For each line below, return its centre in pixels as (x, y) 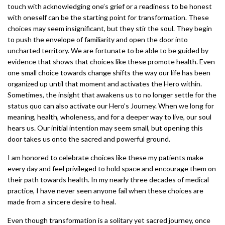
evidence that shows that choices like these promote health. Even (111, 62)
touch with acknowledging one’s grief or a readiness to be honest (110, 7)
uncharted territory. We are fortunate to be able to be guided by (108, 51)
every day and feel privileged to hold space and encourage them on (112, 169)
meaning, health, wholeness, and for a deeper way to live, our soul (109, 117)
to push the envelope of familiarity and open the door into (98, 40)
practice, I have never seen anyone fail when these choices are (105, 191)
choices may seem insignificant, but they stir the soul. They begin (110, 29)
